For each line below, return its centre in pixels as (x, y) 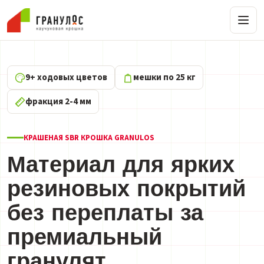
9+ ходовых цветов (66, 77)
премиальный (85, 236)
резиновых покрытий (126, 188)
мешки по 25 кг (164, 77)
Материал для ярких (121, 164)
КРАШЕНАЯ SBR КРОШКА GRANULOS (89, 138)
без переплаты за (105, 212)
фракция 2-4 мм (58, 102)
